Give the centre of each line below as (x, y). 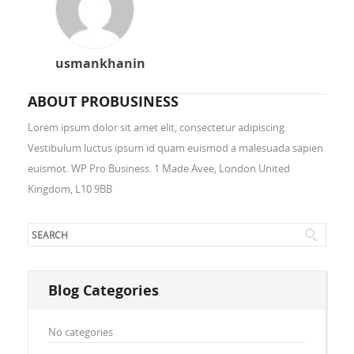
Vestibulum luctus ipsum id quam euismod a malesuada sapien (175, 147)
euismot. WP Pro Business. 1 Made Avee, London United (159, 168)
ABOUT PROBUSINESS (103, 101)
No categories (81, 331)
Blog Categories (104, 290)
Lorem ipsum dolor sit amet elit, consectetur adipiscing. (157, 127)
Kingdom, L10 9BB (70, 188)
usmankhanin (100, 63)
